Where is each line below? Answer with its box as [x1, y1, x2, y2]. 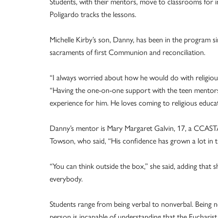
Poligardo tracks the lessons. [50, 8, 136, 20]
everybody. [50, 173, 83, 184]
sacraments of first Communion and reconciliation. [50, 46, 205, 58]
